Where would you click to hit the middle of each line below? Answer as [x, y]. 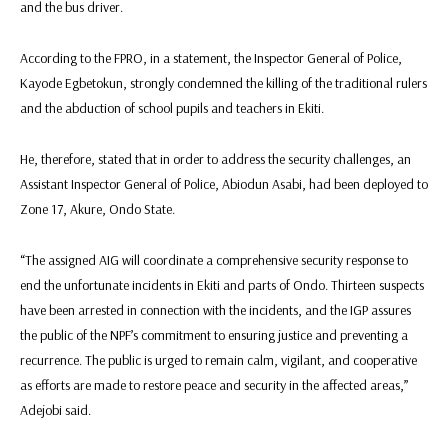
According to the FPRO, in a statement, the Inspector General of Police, [211, 58]
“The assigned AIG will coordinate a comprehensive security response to [214, 260]
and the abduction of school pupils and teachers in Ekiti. [172, 108]
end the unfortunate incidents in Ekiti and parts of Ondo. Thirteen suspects [222, 285]
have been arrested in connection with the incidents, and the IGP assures [215, 310]
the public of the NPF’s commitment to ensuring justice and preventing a [214, 335]
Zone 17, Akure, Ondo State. [97, 209]
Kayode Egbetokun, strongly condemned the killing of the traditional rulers [223, 83]
